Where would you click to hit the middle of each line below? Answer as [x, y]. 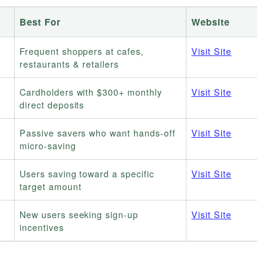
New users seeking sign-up [79, 214]
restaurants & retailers [69, 64]
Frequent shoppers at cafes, [82, 51]
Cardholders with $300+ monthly [91, 92]
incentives [42, 227]
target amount [51, 186]
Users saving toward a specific [87, 174]
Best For [40, 22]
